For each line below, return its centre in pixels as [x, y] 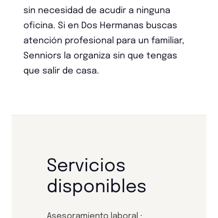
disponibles [97, 187]
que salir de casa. [61, 71]
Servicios [86, 166]
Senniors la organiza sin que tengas [100, 56]
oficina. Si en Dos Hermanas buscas [100, 26]
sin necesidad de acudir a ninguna [97, 11]
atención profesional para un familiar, [104, 41]
